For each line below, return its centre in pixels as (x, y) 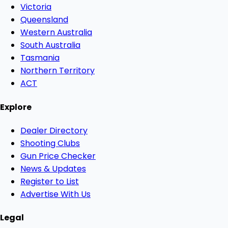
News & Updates (53, 168)
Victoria (36, 7)
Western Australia (56, 33)
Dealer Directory (54, 130)
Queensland (44, 20)
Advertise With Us (55, 194)
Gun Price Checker (58, 156)
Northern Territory (58, 71)
